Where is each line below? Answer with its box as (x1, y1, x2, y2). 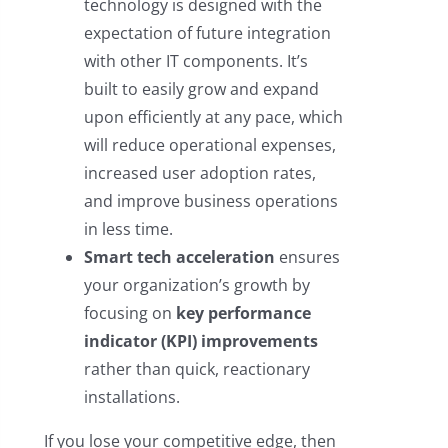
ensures (274, 246, 340, 269)
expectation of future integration (83, 22, 331, 45)
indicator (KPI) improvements (83, 330, 318, 353)
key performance (175, 302, 311, 325)
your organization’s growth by (83, 274, 310, 297)
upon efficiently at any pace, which (83, 106, 343, 129)
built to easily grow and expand (83, 78, 319, 101)
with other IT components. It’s (83, 50, 308, 73)
